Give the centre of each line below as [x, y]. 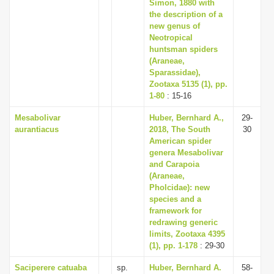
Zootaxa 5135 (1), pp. [188, 84]
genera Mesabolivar [186, 153]
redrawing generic [183, 222]
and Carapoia [174, 164]
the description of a [186, 14]
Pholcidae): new [180, 187]
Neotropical [171, 38]
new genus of [175, 26]
